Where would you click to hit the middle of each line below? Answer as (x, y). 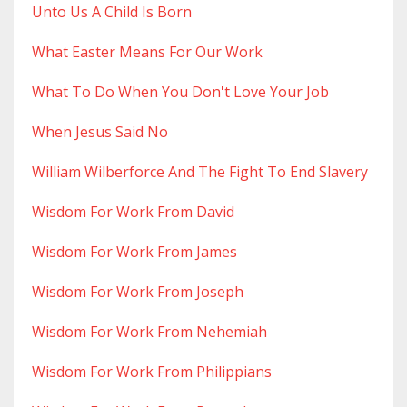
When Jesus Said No (100, 132)
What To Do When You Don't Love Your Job (180, 92)
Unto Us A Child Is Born (112, 12)
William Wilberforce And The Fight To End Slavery (200, 172)
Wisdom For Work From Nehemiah (149, 332)
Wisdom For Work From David (133, 212)
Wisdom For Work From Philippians (152, 372)
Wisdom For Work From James (134, 252)
